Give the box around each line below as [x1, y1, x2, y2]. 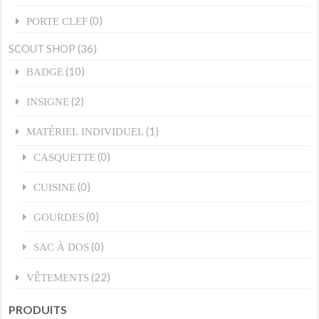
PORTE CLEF [26, 15, 88, 26]
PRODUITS [9, 302, 68, 316]
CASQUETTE [33, 151, 96, 162]
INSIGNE [26, 95, 70, 107]
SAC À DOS [33, 241, 90, 252]
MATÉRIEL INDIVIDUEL [26, 125, 145, 137]
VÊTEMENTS [26, 271, 90, 283]
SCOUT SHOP [9, 41, 76, 55]
